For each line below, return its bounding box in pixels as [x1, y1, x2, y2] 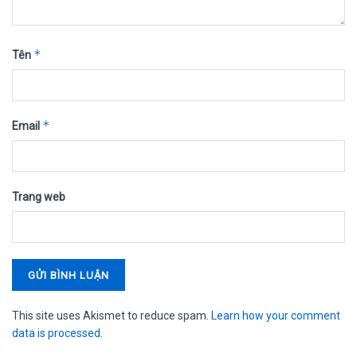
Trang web [12, 190, 65, 203]
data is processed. [12, 326, 103, 339]
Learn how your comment [211, 308, 340, 322]
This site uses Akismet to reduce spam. [12, 308, 211, 322]
